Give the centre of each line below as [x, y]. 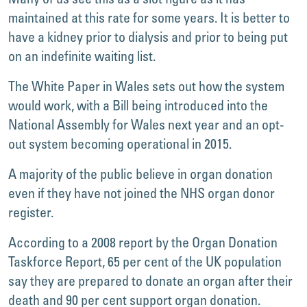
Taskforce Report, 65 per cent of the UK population [145, 261]
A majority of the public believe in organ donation [140, 174]
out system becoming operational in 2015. [120, 144]
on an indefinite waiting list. [82, 56]
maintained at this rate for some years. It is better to [149, 17]
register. [31, 212]
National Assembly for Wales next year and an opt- [146, 124]
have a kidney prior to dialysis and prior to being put [148, 37]
